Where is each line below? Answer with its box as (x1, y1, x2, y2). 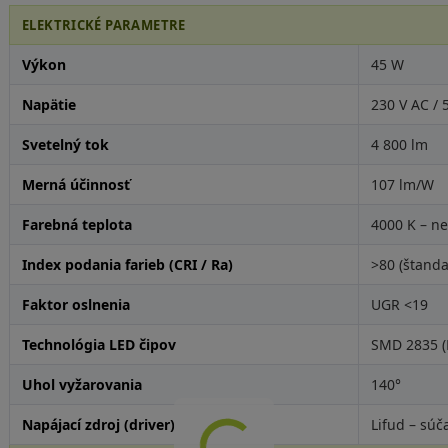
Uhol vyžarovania (21, 375, 142, 394)
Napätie (21, 95, 76, 114)
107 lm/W (370, 175, 434, 194)
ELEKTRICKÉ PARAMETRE (21, 16, 186, 34)
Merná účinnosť (21, 175, 130, 194)
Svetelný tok (21, 135, 109, 154)
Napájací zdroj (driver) (21, 415, 175, 434)
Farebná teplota (21, 215, 132, 234)
